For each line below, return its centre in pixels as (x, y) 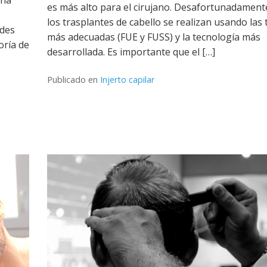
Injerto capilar (127, 79)
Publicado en (74, 79)
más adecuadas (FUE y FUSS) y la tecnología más (154, 37)
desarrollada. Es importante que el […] (131, 52)
